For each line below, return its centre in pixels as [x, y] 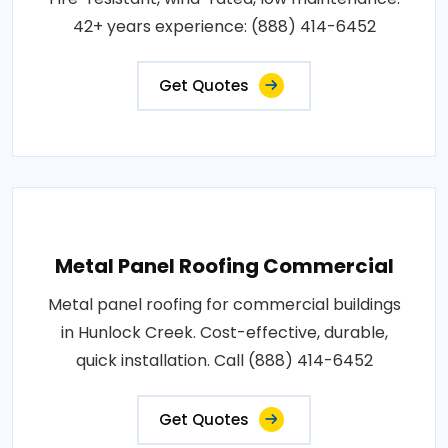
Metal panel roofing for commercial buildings [224, 304]
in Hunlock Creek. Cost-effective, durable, [224, 332]
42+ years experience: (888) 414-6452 [224, 26]
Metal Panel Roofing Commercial [224, 265]
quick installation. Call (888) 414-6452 [224, 360]
